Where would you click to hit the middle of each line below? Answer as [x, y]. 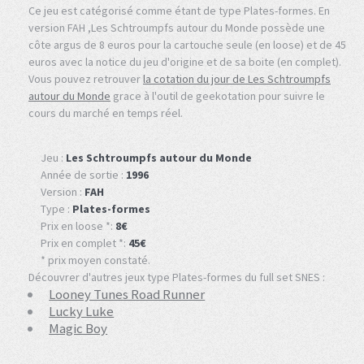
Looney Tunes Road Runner [127, 294]
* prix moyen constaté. [95, 260]
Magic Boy [78, 328]
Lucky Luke [82, 311]
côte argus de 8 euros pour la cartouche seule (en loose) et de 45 [187, 45]
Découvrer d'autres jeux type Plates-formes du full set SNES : [177, 277]
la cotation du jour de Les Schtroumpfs [237, 79]
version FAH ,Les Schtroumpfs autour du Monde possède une [177, 28]
